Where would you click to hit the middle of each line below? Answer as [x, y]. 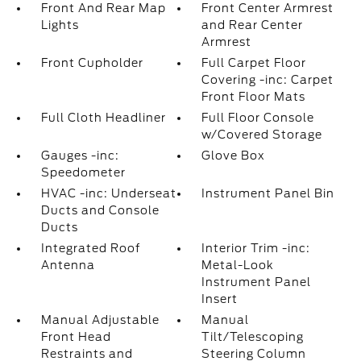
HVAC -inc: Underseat [108, 193]
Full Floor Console [258, 118]
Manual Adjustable [100, 320]
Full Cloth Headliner [103, 118]
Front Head [76, 337]
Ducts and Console [100, 210]
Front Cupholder [92, 63]
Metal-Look [238, 265]
